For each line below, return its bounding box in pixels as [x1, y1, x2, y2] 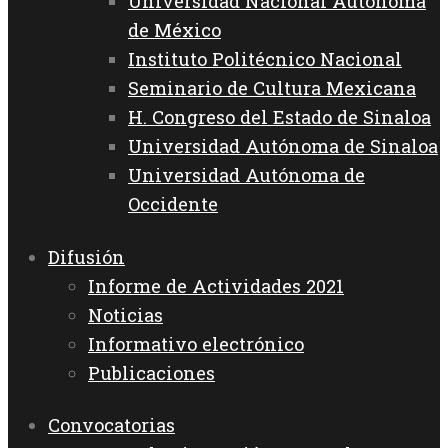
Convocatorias [48, 413, 175, 438]
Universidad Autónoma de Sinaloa [128, 133, 438, 158]
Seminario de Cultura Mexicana [128, 75, 416, 100]
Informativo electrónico [88, 331, 304, 356]
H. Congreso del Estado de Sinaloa [128, 104, 431, 129]
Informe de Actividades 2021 [88, 273, 344, 298]
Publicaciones [88, 360, 215, 385]
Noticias [88, 302, 163, 327]
